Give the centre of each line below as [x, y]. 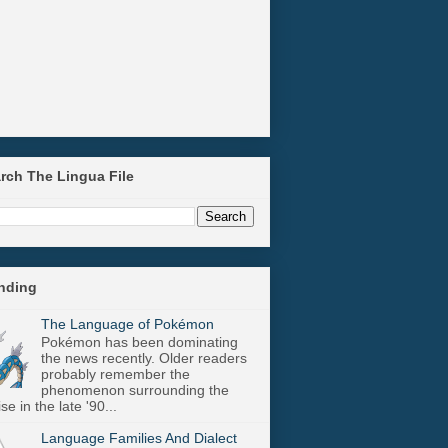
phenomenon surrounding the [134, 390]
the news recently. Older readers [143, 358]
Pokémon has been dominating [139, 342]
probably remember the [115, 374]
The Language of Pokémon [127, 323]
